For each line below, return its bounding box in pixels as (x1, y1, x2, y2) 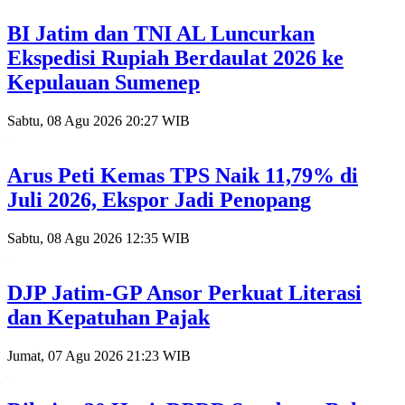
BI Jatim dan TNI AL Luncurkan (7, 22, 315, 46)
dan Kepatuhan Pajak (7, 305, 210, 329)
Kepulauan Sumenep (7, 71, 200, 95)
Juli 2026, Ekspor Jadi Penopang (7, 187, 311, 212)
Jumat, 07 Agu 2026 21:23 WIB (7, 347, 191, 363)
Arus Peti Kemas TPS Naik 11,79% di (7, 163, 358, 187)
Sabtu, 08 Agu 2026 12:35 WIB (7, 230, 190, 246)
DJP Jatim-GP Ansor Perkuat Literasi (7, 280, 362, 305)
